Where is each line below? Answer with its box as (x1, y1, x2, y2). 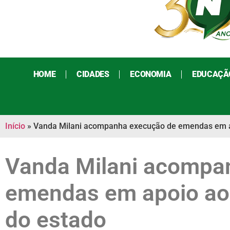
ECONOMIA (130, 69, 171, 80)
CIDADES (76, 69, 109, 80)
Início (5, 121, 25, 131)
